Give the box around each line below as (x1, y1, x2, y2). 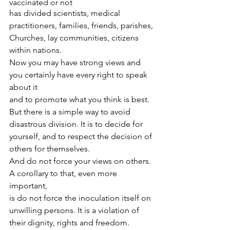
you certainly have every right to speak (9, 70, 149, 80)
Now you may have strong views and (9, 57, 143, 67)
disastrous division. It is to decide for (9, 119, 145, 129)
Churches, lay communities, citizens (9, 33, 141, 43)
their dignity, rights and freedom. (9, 218, 131, 227)
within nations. (9, 45, 62, 55)
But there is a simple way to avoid (9, 107, 132, 117)
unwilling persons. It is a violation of (9, 205, 141, 215)
